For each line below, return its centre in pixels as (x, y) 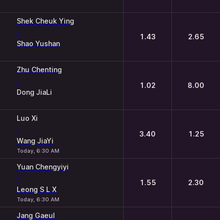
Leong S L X (37, 189)
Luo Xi (27, 118)
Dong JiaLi (34, 92)
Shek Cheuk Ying (45, 21)
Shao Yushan (38, 43)
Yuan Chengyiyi (43, 167)
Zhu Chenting (39, 69)
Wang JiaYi (35, 141)
